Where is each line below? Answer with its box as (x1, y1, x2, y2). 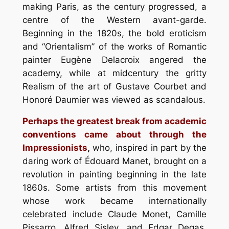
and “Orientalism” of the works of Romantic (22, 41, 207, 52)
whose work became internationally (22, 196, 207, 207)
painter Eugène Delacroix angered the (22, 54, 207, 65)
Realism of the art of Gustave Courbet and (22, 81, 207, 91)
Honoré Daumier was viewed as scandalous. (22, 94, 205, 105)
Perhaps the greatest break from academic (22, 116, 207, 127)
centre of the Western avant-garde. (22, 14, 207, 25)
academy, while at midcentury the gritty (22, 67, 207, 78)
